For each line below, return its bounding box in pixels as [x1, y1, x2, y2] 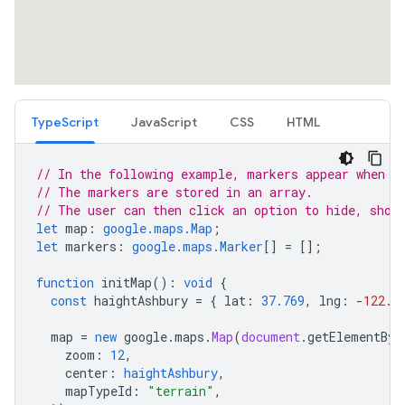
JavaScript [131, 114, 197, 130]
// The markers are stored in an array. [36, 184, 313, 201]
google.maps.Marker [132, 238, 263, 255]
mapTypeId [65, 382, 132, 400]
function [36, 274, 94, 291]
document [241, 328, 300, 345]
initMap [101, 274, 152, 291]
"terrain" [147, 382, 214, 400]
